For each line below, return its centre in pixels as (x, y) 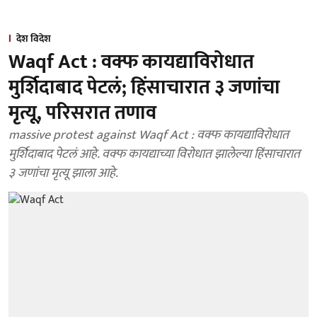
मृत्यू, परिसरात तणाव (82, 113)
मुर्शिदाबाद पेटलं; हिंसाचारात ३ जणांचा (144, 87)
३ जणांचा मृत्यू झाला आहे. (63, 173)
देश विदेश (34, 39)
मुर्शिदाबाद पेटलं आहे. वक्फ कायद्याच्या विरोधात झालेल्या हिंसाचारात (154, 154)
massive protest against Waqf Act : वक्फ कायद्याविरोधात (149, 135)
